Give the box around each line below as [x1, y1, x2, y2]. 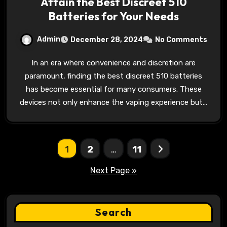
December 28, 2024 [70, 35, 143, 44]
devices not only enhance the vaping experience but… [20, 98, 207, 107]
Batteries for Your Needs [48, 9, 179, 23]
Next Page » [90, 166, 137, 175]
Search [95, 206, 132, 218]
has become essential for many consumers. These [25, 85, 202, 94]
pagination [4, 159, 90, 179]
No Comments [155, 35, 207, 44]
